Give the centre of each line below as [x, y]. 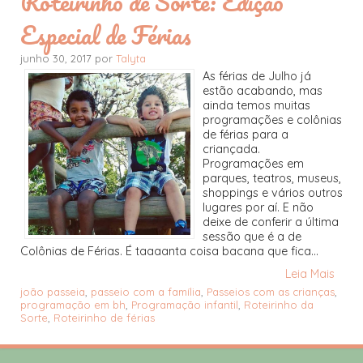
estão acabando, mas [263, 91]
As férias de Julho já [257, 77]
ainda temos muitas [256, 106]
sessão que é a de [252, 237]
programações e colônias [272, 120]
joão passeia [53, 292]
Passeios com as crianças [271, 292]
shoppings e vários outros [273, 193]
